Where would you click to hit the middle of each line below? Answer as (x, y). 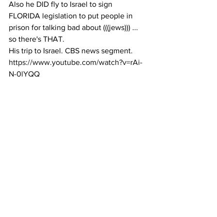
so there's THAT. (37, 39)
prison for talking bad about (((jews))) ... (74, 27)
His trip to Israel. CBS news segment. (72, 50)
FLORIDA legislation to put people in (72, 15)
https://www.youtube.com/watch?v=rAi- (76, 62)
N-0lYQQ (24, 74)
